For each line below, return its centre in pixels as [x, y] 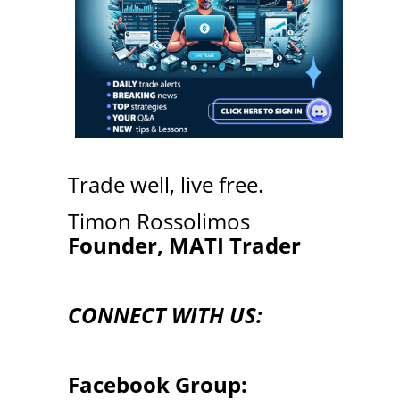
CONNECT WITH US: [165, 315]
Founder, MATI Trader [184, 245]
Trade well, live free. [165, 184]
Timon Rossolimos [158, 221]
